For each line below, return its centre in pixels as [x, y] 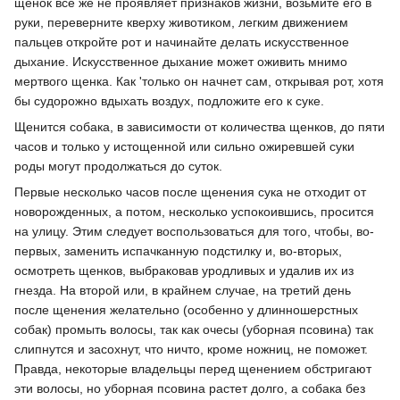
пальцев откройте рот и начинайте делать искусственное [182, 42]
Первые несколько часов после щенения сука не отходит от [190, 192]
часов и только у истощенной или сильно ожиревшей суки [184, 147]
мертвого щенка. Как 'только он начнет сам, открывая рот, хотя [199, 82]
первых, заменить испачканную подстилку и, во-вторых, [178, 251]
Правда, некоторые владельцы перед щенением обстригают [193, 369]
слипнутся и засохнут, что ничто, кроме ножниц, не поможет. [191, 350]
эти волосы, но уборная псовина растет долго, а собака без [190, 389]
